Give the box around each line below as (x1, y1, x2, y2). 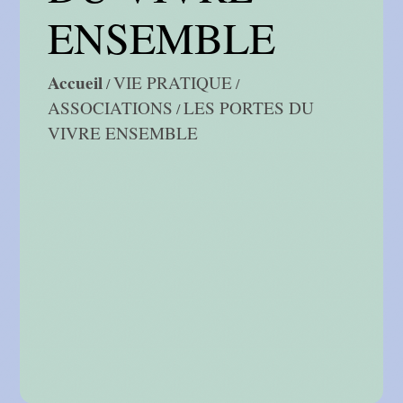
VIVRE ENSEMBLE (48, 121, 199, 145)
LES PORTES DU (184, 96, 315, 120)
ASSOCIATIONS (48, 96, 174, 120)
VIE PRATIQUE (113, 71, 233, 94)
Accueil (48, 70, 103, 96)
